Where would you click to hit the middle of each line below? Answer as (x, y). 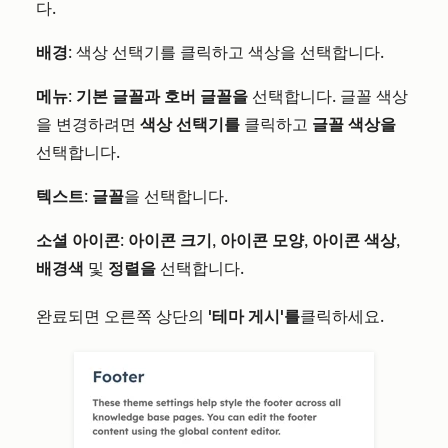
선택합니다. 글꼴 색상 (328, 96)
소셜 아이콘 (78, 240)
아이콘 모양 (262, 240)
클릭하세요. (342, 316)
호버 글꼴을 (206, 96)
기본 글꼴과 (118, 96)
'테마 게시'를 (254, 316)
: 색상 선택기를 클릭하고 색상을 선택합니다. (226, 52)
